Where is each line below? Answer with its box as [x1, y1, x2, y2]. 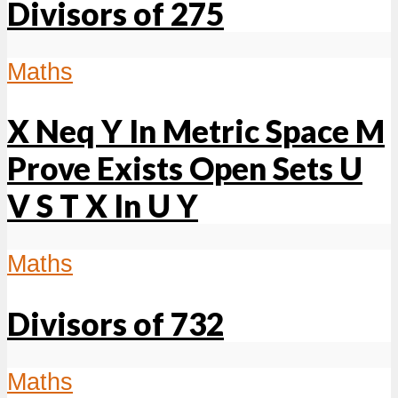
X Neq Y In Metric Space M [7, 112, 385, 150]
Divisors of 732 [7, 304, 224, 342]
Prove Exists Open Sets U [7, 149, 362, 187]
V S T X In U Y [7, 187, 198, 225]
